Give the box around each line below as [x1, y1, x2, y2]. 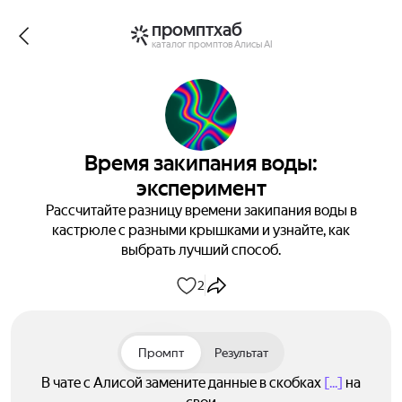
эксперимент [135, 176, 267, 201]
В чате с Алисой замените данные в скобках [41, 374, 324, 391]
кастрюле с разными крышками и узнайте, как [52, 222, 350, 239]
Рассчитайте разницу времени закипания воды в [45, 202, 357, 219]
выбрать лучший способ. [121, 241, 281, 258]
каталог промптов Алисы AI [151, 37, 273, 50]
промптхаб [151, 19, 242, 40]
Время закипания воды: [84, 151, 318, 176]
